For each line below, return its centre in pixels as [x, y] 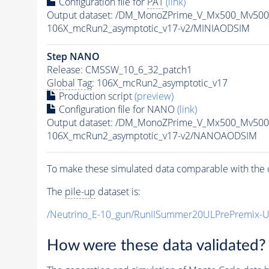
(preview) [154, 96]
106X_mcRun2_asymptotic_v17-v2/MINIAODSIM [148, 28]
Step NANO [73, 56]
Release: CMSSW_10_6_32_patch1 [119, 69]
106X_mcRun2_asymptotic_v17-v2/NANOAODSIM [152, 135]
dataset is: [118, 191]
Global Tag [69, 83]
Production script [95, 96]
